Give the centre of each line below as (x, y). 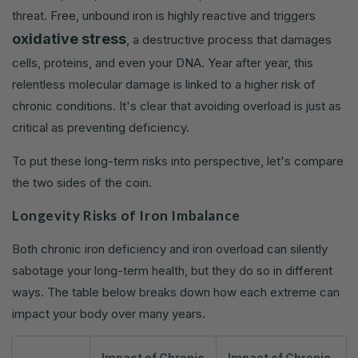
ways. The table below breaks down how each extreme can (176, 292)
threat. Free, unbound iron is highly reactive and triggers (164, 15)
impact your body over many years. (109, 313)
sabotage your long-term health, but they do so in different (172, 270)
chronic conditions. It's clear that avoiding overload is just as (177, 105)
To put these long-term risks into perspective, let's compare (178, 161)
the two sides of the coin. (82, 182)
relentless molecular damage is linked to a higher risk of (164, 84)
